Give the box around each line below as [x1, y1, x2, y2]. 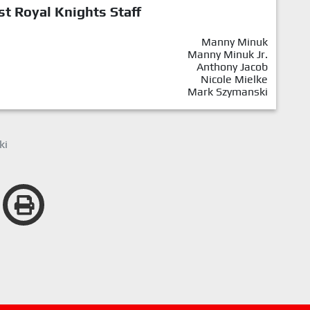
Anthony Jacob [197, 60, 268, 74]
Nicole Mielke [201, 73, 268, 86]
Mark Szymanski [188, 85, 268, 99]
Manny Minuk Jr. [188, 48, 268, 62]
